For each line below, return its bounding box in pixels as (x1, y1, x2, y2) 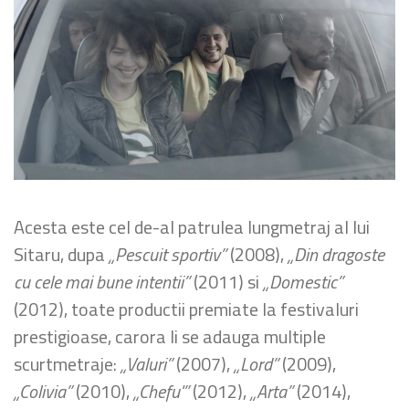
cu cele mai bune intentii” (14, 267, 190, 297)
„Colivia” (14, 377, 72, 406)
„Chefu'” (133, 377, 189, 406)
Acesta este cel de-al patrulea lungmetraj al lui (14, 213, 370, 242)
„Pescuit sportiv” (109, 240, 226, 269)
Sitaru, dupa (14, 240, 109, 269)
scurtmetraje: (14, 350, 121, 379)
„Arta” (250, 377, 293, 406)
